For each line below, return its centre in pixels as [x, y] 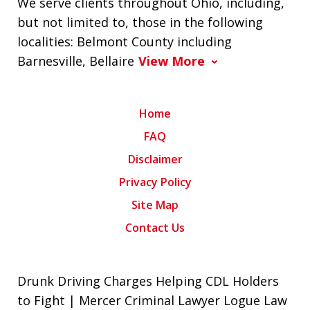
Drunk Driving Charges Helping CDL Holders [148, 281]
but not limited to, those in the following [140, 22]
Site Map [155, 205]
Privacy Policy [155, 182]
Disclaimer [155, 159]
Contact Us [155, 228]
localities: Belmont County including [125, 42]
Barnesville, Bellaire [76, 61]
